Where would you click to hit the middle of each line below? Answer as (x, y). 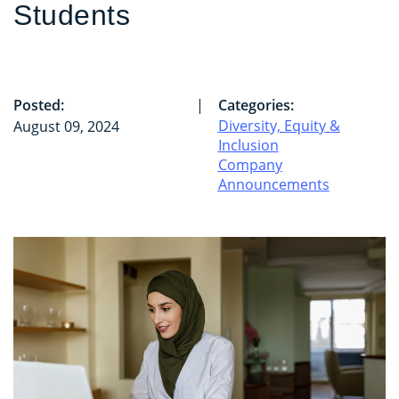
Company (250, 164)
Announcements (273, 184)
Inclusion (248, 145)
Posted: (39, 105)
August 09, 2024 (66, 126)
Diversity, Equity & (279, 125)
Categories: (256, 105)
